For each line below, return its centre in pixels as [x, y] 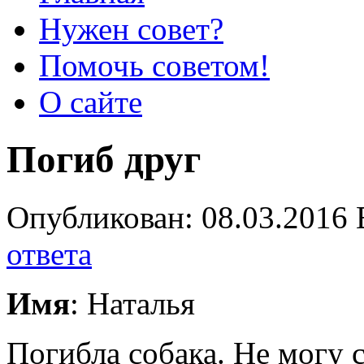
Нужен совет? [131, 29]
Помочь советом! [154, 65]
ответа [49, 253]
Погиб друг [104, 160]
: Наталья [132, 303]
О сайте [91, 102]
